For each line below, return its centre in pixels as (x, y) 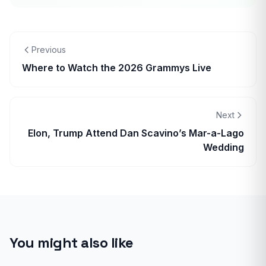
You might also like (72, 243)
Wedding (224, 147)
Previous (49, 50)
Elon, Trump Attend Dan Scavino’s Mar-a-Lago (136, 133)
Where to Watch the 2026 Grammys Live (117, 68)
